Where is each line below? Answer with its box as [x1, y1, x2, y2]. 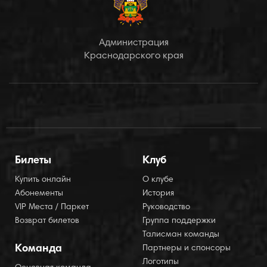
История [142, 190, 174, 198]
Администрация [98, 38, 169, 48]
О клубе [142, 176, 173, 184]
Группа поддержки [142, 217, 216, 225]
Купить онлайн [15, 176, 71, 184]
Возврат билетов [15, 217, 79, 225]
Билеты [15, 156, 51, 166]
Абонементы [15, 190, 63, 198]
